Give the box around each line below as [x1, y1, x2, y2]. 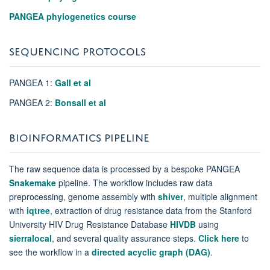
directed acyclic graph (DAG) [92, 245, 210, 258]
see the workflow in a [9, 245, 92, 258]
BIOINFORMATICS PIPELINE [9, 127, 149, 144]
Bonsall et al [55, 96, 106, 108]
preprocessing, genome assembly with [9, 190, 158, 202]
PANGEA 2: [9, 96, 55, 108]
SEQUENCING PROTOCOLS [9, 40, 146, 58]
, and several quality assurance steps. [52, 231, 198, 244]
